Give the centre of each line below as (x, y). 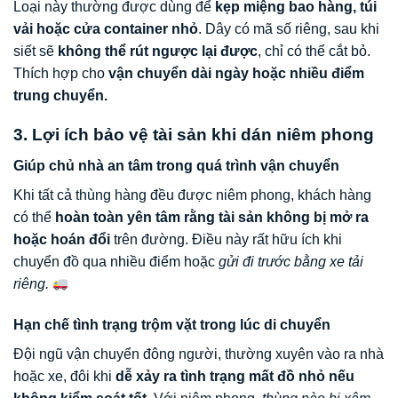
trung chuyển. (60, 95)
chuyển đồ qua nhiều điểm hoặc (116, 262)
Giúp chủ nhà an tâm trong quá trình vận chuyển (176, 166)
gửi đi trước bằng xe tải (291, 262)
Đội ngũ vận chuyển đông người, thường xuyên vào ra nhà (199, 354)
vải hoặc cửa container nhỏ (106, 28)
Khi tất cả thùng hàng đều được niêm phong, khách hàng (192, 195)
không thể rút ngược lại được (158, 51)
